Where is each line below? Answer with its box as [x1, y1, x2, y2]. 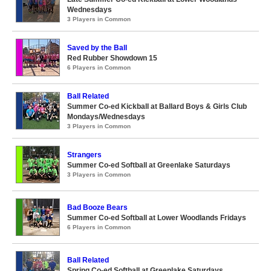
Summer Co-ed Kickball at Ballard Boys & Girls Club [67, 102, 247, 111]
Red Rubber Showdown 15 [67, 54, 157, 63]
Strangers [67, 151, 102, 160]
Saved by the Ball [67, 44, 127, 53]
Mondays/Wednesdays [67, 113, 145, 122]
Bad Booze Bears [67, 203, 128, 212]
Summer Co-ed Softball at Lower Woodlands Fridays [67, 214, 246, 223]
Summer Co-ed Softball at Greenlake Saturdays [67, 161, 230, 170]
